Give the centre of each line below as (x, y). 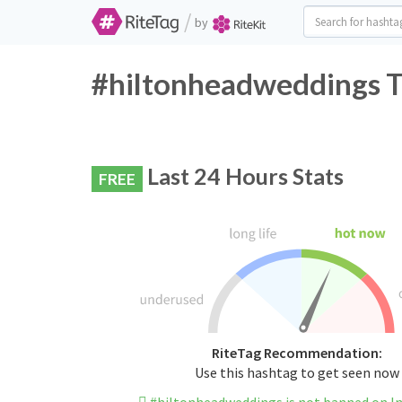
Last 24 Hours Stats (243, 176)
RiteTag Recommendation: (297, 353)
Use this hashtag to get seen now (297, 373)
